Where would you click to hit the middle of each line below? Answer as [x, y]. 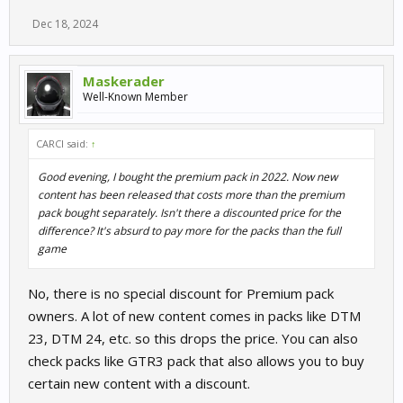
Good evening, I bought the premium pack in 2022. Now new [188, 177]
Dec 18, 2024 [65, 24]
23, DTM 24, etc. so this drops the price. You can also [193, 338]
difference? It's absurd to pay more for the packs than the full [189, 231]
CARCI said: [63, 143]
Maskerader [124, 81]
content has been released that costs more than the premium [191, 195]
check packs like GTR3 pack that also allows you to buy [196, 361]
